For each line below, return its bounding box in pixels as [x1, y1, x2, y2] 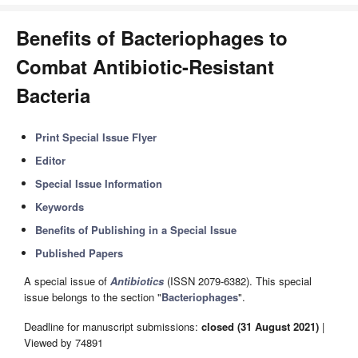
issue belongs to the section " [24, 289, 161, 305]
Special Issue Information [35, 176, 163, 191]
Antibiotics [110, 273, 164, 289]
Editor [35, 153, 66, 168]
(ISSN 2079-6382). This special [164, 273, 312, 289]
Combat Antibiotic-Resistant [16, 53, 274, 80]
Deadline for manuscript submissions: [24, 318, 201, 334]
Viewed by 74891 [24, 334, 103, 350]
